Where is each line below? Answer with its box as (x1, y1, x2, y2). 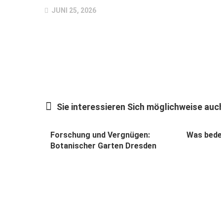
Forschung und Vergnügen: (50, 130, 150, 140)
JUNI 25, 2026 (50, 6, 96, 14)
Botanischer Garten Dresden (50, 141, 156, 150)
